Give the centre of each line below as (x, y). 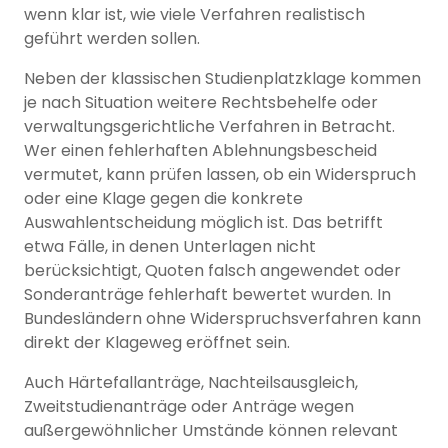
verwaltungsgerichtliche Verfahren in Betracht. (209, 127)
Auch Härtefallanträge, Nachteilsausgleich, (191, 383)
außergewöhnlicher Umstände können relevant (211, 431)
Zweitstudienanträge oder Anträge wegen (189, 407)
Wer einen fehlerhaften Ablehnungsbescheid (200, 151)
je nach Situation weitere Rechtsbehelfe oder (201, 103)
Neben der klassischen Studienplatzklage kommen (222, 79)
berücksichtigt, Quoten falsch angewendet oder (212, 271)
